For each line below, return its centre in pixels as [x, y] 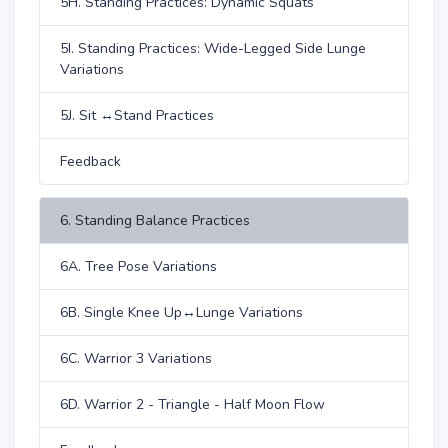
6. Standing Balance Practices [155, 220]
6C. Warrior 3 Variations [136, 358]
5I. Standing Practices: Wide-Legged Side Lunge [213, 48]
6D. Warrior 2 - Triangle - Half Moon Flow [192, 404]
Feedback [90, 161]
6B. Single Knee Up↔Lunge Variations [181, 312]
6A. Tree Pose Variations [138, 266]
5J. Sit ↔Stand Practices [137, 115]
